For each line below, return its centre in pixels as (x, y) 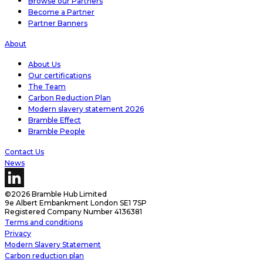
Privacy (18, 233)
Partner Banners (58, 23)
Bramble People (57, 131)
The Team (47, 86)
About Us (44, 64)
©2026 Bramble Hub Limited (56, 194)
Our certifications (60, 75)
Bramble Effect (55, 120)
